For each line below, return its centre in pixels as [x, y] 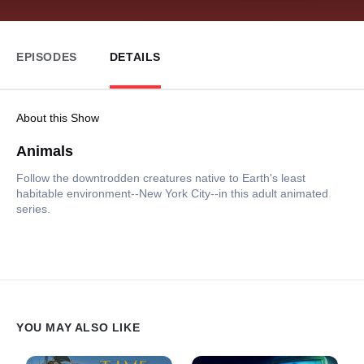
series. [33, 208]
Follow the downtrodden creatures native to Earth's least [161, 178]
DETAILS [135, 56]
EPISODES [47, 56]
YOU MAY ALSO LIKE [78, 328]
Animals [45, 151]
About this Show [58, 117]
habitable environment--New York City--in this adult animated [172, 193]
